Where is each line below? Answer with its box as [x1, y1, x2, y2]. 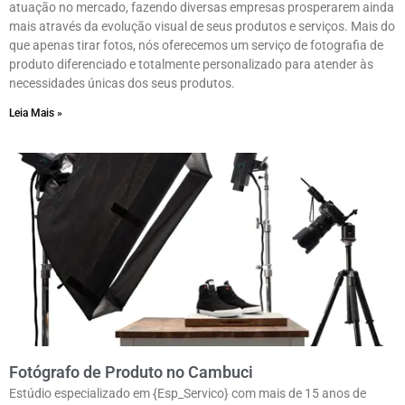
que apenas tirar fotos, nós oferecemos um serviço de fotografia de [9, 38, 383, 53]
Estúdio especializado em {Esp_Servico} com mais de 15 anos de [9, 386, 366, 401]
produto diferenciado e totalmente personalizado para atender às [9, 57, 373, 72]
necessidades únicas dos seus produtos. [9, 76, 235, 91]
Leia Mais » [9, 107, 62, 120]
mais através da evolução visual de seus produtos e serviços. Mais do [9, 19, 395, 34]
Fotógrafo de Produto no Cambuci [9, 363, 253, 382]
